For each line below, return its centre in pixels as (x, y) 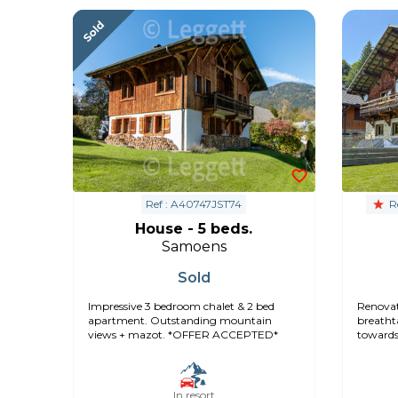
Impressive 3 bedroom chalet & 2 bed (181, 306)
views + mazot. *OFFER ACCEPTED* (183, 334)
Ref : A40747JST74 (194, 203)
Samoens (194, 246)
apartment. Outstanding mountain (180, 320)
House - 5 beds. (194, 228)
